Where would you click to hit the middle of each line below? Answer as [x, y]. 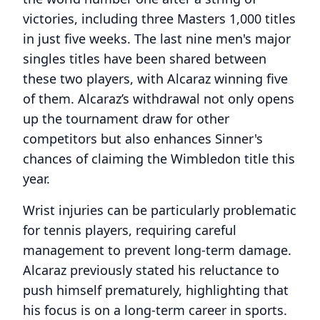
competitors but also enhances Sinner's [143, 139]
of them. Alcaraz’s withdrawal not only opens [159, 99]
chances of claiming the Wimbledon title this [159, 159]
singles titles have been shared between [145, 59]
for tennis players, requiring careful [130, 230]
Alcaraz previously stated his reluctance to [151, 270]
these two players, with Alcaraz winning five [155, 79]
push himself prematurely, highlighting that [156, 290]
